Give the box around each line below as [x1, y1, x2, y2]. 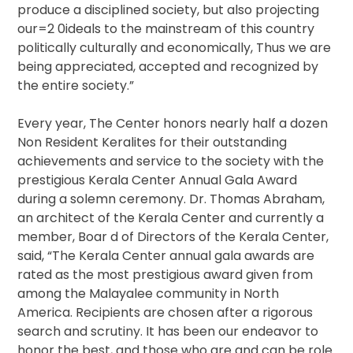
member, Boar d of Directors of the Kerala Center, [17, 228, 329, 247]
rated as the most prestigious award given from [17, 266, 314, 284]
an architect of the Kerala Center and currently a [17, 209, 325, 228]
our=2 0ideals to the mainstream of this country [17, 20, 315, 39]
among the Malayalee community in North [17, 284, 280, 303]
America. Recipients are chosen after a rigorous [17, 303, 314, 322]
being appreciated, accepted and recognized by [17, 58, 319, 76]
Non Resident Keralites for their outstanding [17, 133, 288, 152]
